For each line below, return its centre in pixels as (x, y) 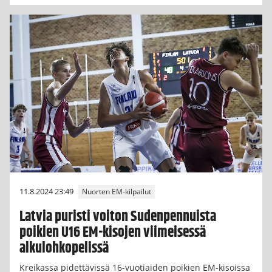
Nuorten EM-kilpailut (117, 192)
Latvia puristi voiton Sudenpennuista (118, 217)
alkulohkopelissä (64, 249)
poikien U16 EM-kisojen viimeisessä (113, 233)
